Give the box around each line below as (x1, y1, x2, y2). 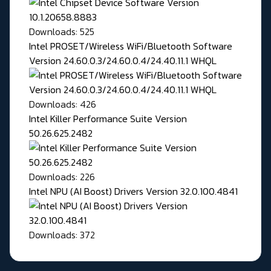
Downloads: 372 (29, 227, 95, 243)
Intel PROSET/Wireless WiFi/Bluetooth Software (29, 39, 232, 54)
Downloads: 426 (29, 97, 96, 112)
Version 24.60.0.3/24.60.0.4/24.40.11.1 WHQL (29, 53, 217, 68)
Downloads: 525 (29, 24, 94, 39)
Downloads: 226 (29, 169, 95, 184)
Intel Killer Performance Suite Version (29, 111, 187, 126)
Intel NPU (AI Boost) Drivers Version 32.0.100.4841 (29, 184, 238, 199)
